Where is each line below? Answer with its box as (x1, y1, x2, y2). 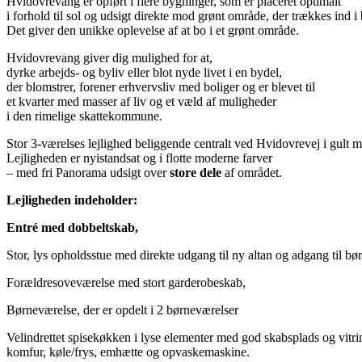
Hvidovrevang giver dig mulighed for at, (6, 51, 213, 65)
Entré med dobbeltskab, (6, 221, 138, 235)
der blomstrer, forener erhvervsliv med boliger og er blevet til (6, 80, 315, 95)
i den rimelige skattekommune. (6, 109, 162, 124)
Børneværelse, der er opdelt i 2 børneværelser (6, 303, 238, 318)
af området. (225, 166, 282, 180)
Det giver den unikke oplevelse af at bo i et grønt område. (6, 23, 299, 38)
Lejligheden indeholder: (6, 193, 137, 208)
